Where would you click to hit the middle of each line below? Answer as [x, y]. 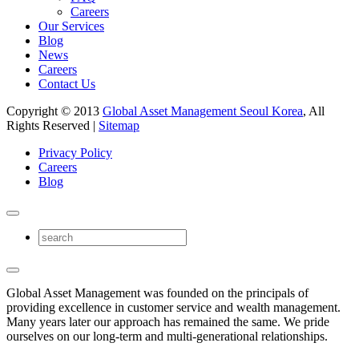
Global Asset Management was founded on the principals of [157, 292]
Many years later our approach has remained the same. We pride [168, 321]
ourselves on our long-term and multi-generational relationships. [167, 336]
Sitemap [119, 125]
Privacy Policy [75, 152]
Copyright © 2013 [54, 111]
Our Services [71, 26]
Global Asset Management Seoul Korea [203, 111]
